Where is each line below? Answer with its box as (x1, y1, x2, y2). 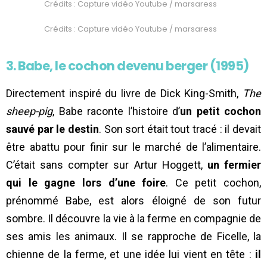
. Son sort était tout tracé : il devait (98, 123, 262, 136)
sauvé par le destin (6, 123, 99, 136)
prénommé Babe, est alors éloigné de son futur (6, 194, 261, 207)
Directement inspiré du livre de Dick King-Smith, (6, 87, 243, 100)
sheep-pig (6, 105, 52, 118)
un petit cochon (180, 105, 261, 118)
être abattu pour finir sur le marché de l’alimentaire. (6, 141, 261, 154)
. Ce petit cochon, (166, 176, 261, 190)
